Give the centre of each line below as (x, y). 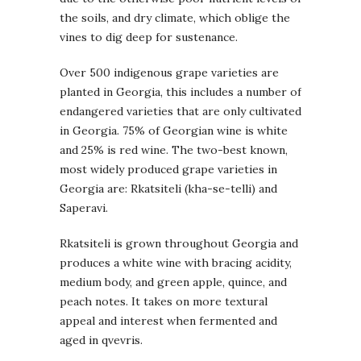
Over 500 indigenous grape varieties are (169, 73)
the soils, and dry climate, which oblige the (175, 18)
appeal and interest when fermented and (168, 321)
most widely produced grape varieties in (168, 170)
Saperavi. (84, 208)
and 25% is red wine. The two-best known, (174, 150)
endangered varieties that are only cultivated (180, 112)
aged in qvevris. (101, 340)
